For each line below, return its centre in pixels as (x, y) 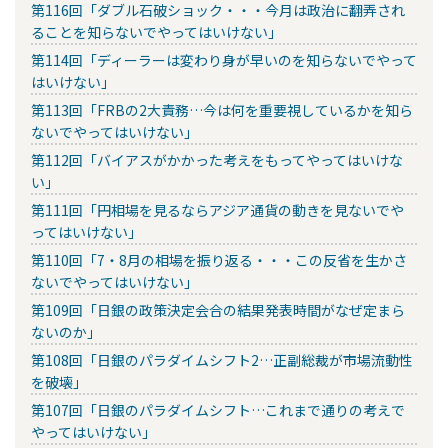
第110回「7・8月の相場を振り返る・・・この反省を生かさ (219, 259)
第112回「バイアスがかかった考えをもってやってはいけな (217, 159)
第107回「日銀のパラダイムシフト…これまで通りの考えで (218, 409)
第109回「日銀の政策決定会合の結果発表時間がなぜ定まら (218, 309)
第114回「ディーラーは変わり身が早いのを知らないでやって (224, 59)
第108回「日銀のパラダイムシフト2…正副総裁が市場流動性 (222, 359)
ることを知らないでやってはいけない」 (156, 31)
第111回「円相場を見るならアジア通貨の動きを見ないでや (217, 209)
